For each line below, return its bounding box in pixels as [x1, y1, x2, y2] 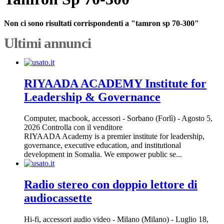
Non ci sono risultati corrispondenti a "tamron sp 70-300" [4, 19, 199, 28]
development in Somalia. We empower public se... [24, 150, 182, 159]
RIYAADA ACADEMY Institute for [24, 77, 206, 90]
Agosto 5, [180, 114, 212, 123]
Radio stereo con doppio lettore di [24, 178, 197, 191]
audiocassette [24, 191, 92, 205]
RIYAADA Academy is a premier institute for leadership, [24, 132, 204, 141]
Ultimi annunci [4, 35, 91, 51]
